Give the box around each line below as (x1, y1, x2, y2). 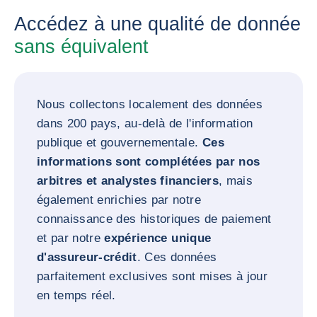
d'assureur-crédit (37, 250, 137, 264)
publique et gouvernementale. (37, 135, 202, 149)
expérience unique (104, 231, 212, 245)
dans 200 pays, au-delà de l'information (37, 116, 253, 130)
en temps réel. (37, 288, 116, 302)
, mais (218, 173, 253, 188)
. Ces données (137, 250, 217, 264)
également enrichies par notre (37, 192, 201, 207)
